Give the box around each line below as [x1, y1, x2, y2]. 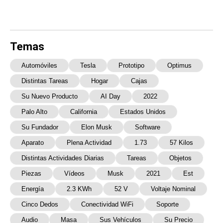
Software [135, 123, 160, 131]
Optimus [167, 62, 192, 70]
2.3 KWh [67, 185, 92, 193]
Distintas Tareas [21, 77, 68, 85]
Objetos [169, 154, 192, 162]
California [70, 108, 97, 116]
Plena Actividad [67, 139, 111, 147]
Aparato [21, 139, 44, 147]
